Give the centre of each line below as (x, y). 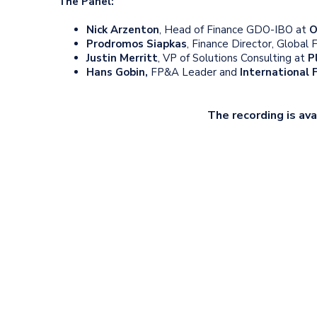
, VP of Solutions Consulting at (233, 58)
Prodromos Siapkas (137, 44)
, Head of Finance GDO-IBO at (234, 29)
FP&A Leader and (194, 72)
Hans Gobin (116, 72)
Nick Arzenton (123, 29)
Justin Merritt (122, 58)
